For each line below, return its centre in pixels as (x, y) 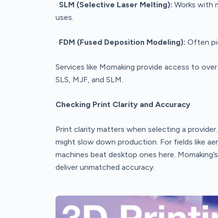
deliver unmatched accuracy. (105, 167)
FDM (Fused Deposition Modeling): (122, 42)
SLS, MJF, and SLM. (89, 79)
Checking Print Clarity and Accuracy (123, 104)
